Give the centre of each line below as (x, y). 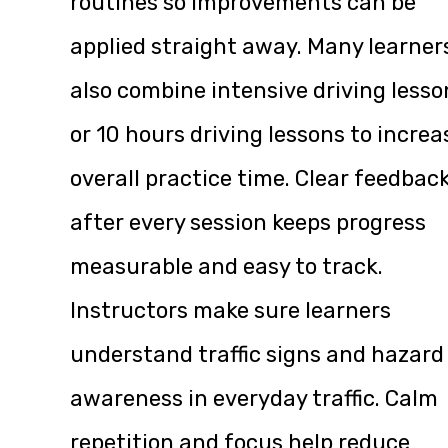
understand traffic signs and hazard (257, 355)
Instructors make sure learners (230, 311)
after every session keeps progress (248, 223)
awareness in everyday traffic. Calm (254, 399)
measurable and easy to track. (226, 267)
